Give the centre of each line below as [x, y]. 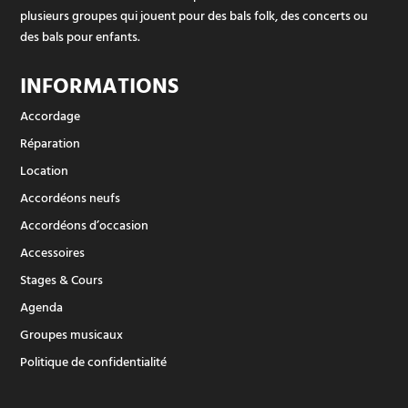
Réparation [51, 143]
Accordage [51, 116]
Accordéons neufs [71, 198]
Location [45, 170]
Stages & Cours [62, 280]
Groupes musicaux [72, 334]
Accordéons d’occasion [85, 225]
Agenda [42, 307]
